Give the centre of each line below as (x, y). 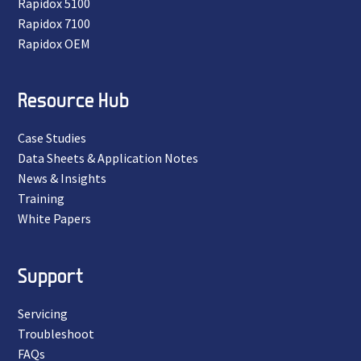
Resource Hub (73, 100)
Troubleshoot (56, 333)
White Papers (54, 219)
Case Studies (52, 138)
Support (50, 275)
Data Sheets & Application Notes (108, 158)
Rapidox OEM (54, 43)
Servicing (43, 313)
